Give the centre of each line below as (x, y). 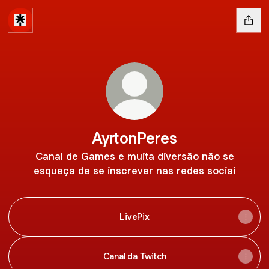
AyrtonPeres (134, 138)
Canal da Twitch (134, 256)
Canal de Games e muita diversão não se (134, 156)
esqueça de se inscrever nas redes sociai (134, 171)
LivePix (134, 216)
